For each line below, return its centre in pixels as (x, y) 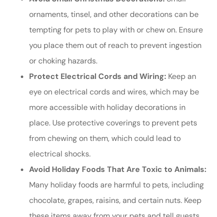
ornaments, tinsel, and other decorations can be (114, 15)
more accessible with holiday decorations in (107, 108)
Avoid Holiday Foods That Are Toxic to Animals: (118, 170)
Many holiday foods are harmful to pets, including (116, 185)
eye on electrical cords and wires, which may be (114, 92)
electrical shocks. (60, 154)
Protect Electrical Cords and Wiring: (98, 77)
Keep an (181, 77)
